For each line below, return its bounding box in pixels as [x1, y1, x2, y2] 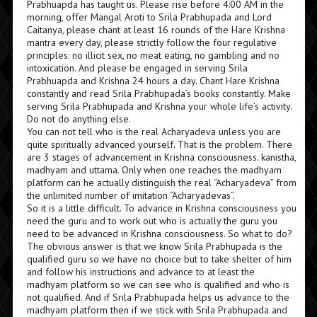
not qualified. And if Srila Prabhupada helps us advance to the [26, 291, 289, 304]
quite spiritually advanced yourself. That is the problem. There [26, 138, 292, 151]
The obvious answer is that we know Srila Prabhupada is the [26, 240, 282, 253]
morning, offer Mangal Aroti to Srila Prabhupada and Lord [26, 11, 272, 23]
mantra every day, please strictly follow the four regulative [26, 36, 277, 49]
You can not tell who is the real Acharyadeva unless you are [26, 125, 281, 138]
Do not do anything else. [26, 113, 131, 125]
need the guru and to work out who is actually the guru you [26, 214, 277, 227]
